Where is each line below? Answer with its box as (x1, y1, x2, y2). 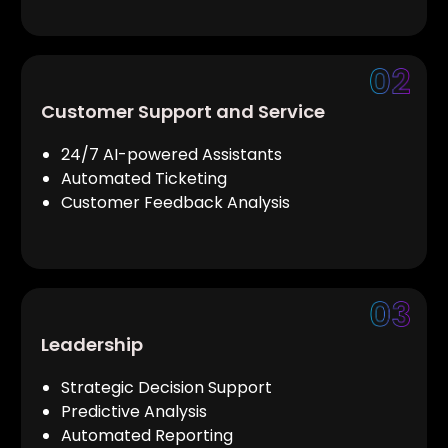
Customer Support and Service (41, 99, 325, 124)
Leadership (41, 332, 143, 357)
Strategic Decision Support (61, 376, 272, 399)
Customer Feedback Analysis (61, 191, 290, 214)
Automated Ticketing (61, 167, 237, 190)
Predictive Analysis (61, 400, 217, 423)
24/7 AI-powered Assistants (61, 143, 282, 166)
